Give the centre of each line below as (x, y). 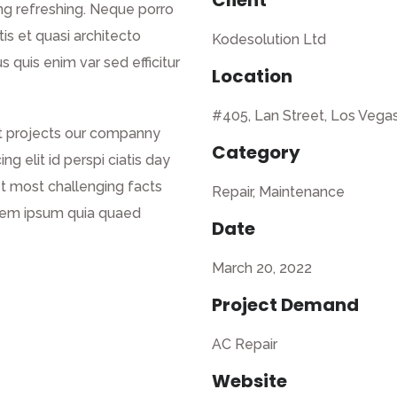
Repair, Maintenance (278, 192)
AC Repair (245, 344)
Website (249, 381)
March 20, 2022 (262, 268)
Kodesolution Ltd (269, 39)
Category (256, 152)
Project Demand (285, 305)
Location (252, 76)
